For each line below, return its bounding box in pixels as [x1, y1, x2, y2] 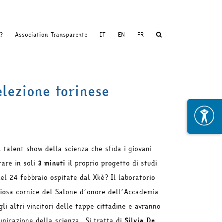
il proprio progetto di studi [65, 158, 157, 168]
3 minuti [38, 158, 65, 168]
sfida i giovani [105, 143, 152, 154]
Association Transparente [15, 30, 87, 39]
